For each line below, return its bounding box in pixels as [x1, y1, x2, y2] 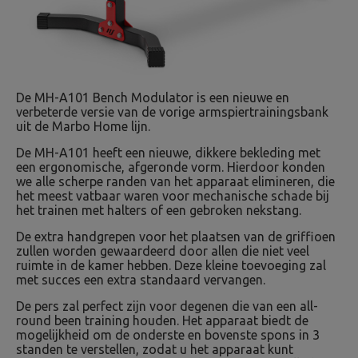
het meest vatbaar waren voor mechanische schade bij [16, 189, 329, 203]
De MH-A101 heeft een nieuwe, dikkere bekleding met [16, 145, 320, 160]
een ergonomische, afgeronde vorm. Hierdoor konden [16, 160, 325, 174]
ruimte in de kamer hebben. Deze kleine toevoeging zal [16, 258, 326, 272]
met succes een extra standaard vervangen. [16, 272, 265, 287]
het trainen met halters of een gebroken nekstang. [16, 203, 301, 217]
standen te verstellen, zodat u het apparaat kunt [16, 342, 293, 356]
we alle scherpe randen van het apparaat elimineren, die [16, 174, 335, 189]
